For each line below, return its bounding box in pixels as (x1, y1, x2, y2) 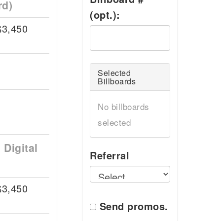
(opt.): (90, 7, 120, 22)
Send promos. (99, 199, 168, 213)
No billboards (98, 100, 149, 112)
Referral (90, 148, 129, 162)
